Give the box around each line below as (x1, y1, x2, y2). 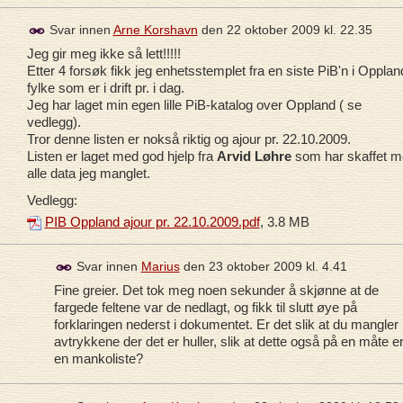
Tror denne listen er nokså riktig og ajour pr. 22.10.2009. (26, 131, 351, 148)
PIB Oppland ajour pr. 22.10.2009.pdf (44, 215, 260, 230)
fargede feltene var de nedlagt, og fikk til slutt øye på (53, 300, 357, 316)
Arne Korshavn (112, 22, 198, 38)
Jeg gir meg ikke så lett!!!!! (26, 46, 181, 62)
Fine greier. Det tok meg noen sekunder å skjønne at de (53, 282, 379, 299)
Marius (140, 259, 180, 274)
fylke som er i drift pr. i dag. (26, 80, 184, 96)
